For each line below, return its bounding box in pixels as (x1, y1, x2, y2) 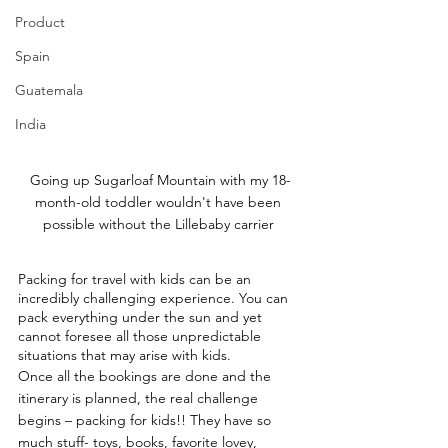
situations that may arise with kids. (18, 346, 231, 364)
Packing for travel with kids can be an (18, 270, 255, 288)
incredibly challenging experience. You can (18, 289, 292, 307)
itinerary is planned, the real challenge (18, 389, 262, 407)
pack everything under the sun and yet (18, 308, 266, 326)
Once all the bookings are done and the (18, 367, 275, 385)
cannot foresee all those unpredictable (18, 327, 265, 345)
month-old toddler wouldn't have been (35, 193, 285, 211)
